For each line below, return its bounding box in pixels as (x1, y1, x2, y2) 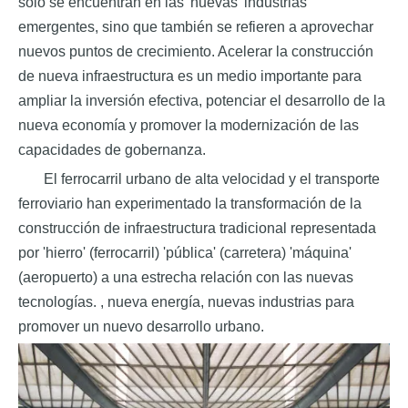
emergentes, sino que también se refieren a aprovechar (18, 19, 373, 36)
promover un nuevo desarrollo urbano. (18, 319, 264, 335)
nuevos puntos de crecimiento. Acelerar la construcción (18, 44, 373, 60)
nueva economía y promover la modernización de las (18, 117, 359, 134)
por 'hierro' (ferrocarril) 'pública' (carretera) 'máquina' (18, 245, 352, 261)
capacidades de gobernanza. (18, 142, 206, 158)
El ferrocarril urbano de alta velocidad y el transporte (44, 171, 380, 188)
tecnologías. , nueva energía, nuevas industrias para (18, 294, 354, 311)
